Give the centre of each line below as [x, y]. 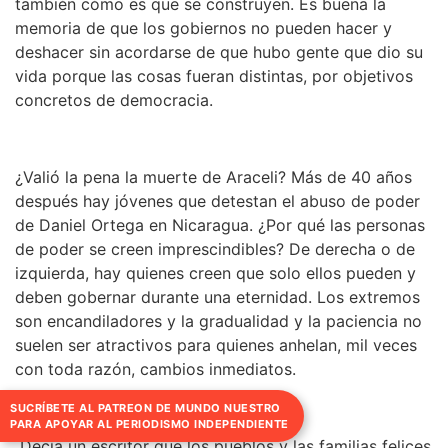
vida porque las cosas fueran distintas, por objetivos [214, 75]
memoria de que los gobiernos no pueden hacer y [203, 27]
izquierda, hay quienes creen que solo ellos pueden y [215, 272]
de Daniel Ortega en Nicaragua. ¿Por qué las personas [220, 224]
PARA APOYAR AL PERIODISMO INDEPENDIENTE [149, 423]
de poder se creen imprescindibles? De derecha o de [215, 248]
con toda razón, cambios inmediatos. [155, 368]
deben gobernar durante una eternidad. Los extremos [217, 296]
